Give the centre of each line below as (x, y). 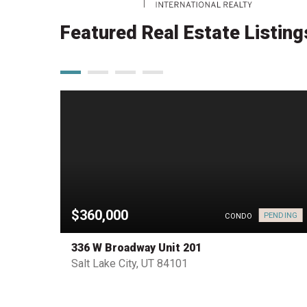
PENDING (281, 215)
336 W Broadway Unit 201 (136, 248)
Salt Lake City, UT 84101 (129, 264)
